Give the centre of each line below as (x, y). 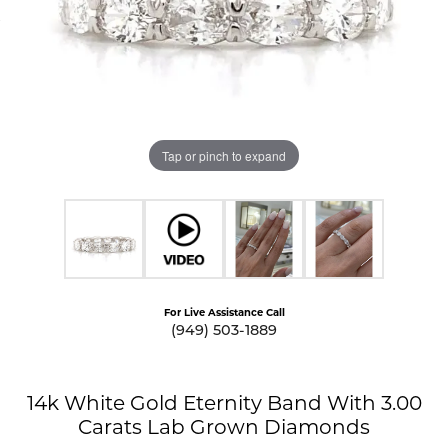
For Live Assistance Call (224, 312)
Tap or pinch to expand (224, 155)
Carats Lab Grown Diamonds (224, 426)
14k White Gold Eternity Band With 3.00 (224, 402)
